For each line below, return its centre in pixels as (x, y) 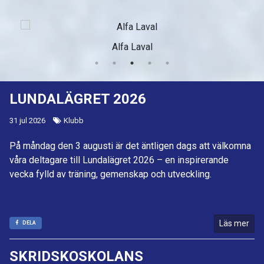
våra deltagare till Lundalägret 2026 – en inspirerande (119, 160)
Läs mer (234, 224)
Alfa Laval (132, 47)
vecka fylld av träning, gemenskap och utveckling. (110, 174)
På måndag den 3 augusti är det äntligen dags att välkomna (130, 146)
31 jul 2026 (27, 121)
